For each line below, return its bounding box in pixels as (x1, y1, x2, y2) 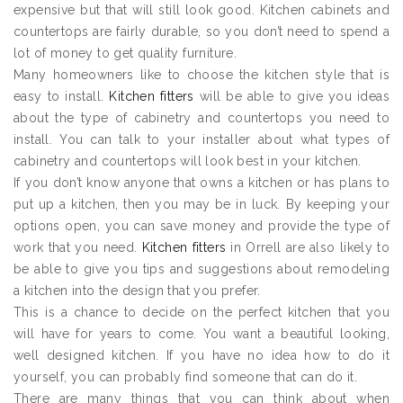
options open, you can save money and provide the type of (13, 219, 390, 234)
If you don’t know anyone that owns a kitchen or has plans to (13, 175, 390, 191)
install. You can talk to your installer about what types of (13, 132, 390, 148)
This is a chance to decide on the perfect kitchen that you (13, 305, 390, 320)
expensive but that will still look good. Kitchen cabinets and (13, 3, 390, 18)
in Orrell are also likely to (226, 240, 390, 255)
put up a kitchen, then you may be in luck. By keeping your (13, 197, 390, 212)
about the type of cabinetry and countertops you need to (13, 111, 390, 126)
